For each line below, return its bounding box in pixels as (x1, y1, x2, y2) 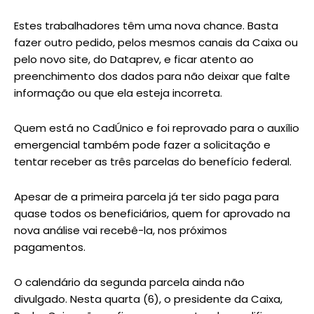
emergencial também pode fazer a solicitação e (14, 137, 271, 152)
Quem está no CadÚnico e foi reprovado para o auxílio (14, 120, 299, 135)
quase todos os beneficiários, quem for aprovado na (14, 205, 290, 221)
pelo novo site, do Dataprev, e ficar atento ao (14, 51, 254, 67)
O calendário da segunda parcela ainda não (14, 274, 245, 289)
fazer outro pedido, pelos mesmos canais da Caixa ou (14, 34, 298, 50)
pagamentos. (14, 239, 86, 254)
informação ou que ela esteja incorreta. (14, 85, 222, 100)
